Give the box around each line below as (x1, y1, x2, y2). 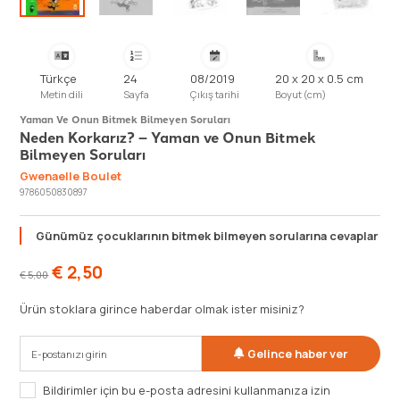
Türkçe (39, 71, 77, 87)
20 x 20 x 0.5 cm (275, 71, 364, 87)
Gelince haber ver (247, 345, 348, 362)
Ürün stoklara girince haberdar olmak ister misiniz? (20, 301, 305, 317)
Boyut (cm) (275, 87, 328, 101)
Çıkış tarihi (189, 87, 239, 101)
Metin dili (39, 87, 83, 101)
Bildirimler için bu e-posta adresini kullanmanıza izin (43, 382, 331, 398)
